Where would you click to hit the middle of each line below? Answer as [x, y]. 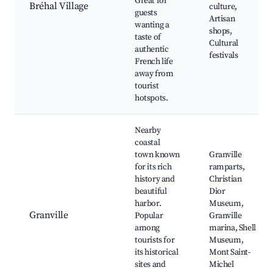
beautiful [151, 192]
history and [155, 179]
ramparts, [227, 167]
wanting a [152, 25]
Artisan [222, 19]
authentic [152, 50]
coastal [147, 143]
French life [154, 62]
